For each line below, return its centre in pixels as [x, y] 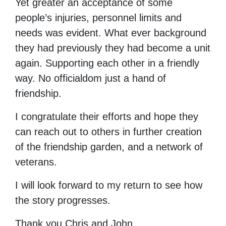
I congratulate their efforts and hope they [107, 116]
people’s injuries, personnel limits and [98, 17]
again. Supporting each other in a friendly [107, 63]
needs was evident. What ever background [111, 33]
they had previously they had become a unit [113, 48]
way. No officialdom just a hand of [91, 78]
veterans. [36, 162]
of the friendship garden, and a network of [109, 147]
